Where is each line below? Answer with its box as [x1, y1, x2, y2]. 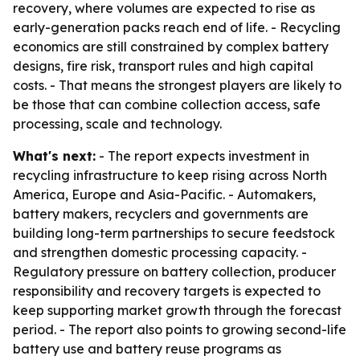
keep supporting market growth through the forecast [13, 302, 342, 318]
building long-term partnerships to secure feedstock [13, 225, 335, 241]
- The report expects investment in [96, 148, 309, 164]
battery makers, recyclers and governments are [13, 206, 309, 222]
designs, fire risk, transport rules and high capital [13, 58, 313, 74]
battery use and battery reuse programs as [13, 341, 281, 357]
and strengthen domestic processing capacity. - [13, 244, 307, 260]
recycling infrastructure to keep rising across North [13, 167, 327, 183]
